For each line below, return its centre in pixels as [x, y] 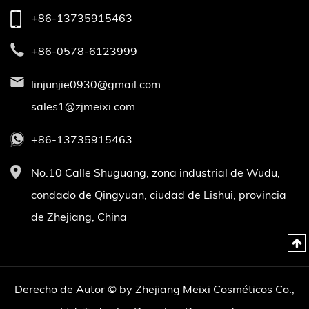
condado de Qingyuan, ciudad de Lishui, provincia [159, 195]
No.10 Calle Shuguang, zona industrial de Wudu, [156, 172]
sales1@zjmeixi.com [83, 106]
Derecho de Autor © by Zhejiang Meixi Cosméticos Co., [154, 289]
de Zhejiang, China [79, 217]
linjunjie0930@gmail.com [96, 84]
